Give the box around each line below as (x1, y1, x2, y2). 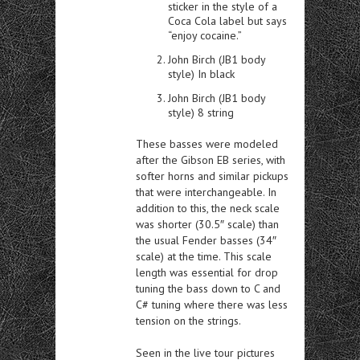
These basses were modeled (136, 137, 278, 151)
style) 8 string (168, 105, 234, 120)
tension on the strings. (136, 313, 241, 328)
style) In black (168, 67, 235, 81)
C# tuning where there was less (136, 297, 288, 312)
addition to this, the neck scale (136, 201, 280, 215)
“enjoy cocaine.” (168, 28, 242, 43)
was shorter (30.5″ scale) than (136, 217, 279, 231)
